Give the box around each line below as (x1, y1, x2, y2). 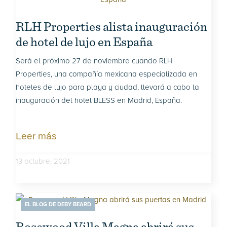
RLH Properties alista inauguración (16, 19, 208, 34)
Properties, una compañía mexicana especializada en (16, 69, 198, 79)
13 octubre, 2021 (16, 157, 70, 166)
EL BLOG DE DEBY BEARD (25, 201, 92, 208)
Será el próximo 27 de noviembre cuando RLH (16, 56, 173, 65)
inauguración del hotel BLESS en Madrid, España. (16, 96, 182, 105)
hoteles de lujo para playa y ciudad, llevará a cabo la (16, 83, 200, 92)
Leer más (16, 131, 57, 141)
